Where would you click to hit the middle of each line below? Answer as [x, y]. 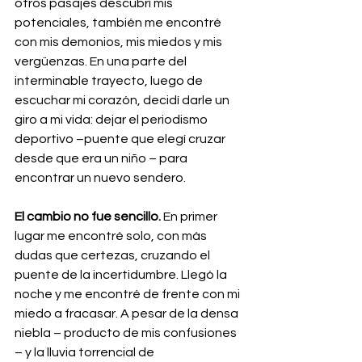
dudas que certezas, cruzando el [114, 255]
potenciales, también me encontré [119, 22]
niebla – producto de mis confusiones [127, 333]
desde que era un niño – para [102, 158]
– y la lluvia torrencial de [86, 352]
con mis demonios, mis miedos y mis [120, 42]
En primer [190, 216]
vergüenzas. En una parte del [102, 61]
